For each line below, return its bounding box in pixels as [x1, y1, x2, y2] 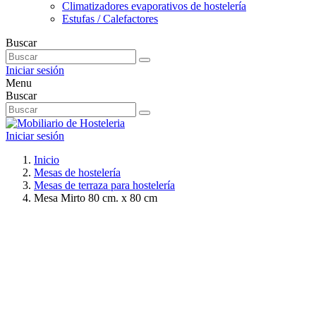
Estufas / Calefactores [62, 13, 158, 25]
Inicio [34, 154, 59, 166]
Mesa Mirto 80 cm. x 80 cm [34, 192, 157, 204]
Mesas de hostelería [34, 166, 121, 178]
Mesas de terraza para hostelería [34, 179, 175, 191]
